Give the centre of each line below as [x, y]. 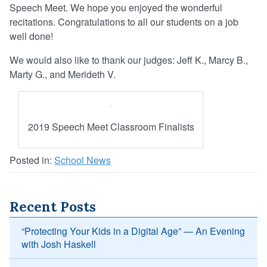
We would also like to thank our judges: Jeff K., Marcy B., [129, 60]
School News [83, 160]
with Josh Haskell [59, 244]
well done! [31, 36]
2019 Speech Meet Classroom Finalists [111, 127]
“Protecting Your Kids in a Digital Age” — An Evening [133, 231]
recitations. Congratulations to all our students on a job [124, 22]
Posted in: [32, 160]
